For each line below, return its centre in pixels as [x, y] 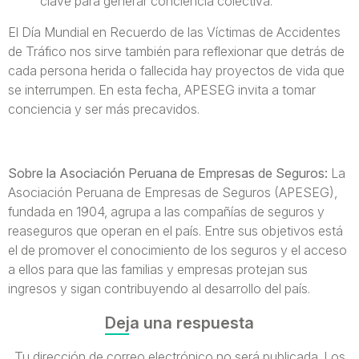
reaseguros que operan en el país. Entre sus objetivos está [175, 231]
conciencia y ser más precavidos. [104, 109]
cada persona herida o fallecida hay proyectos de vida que [176, 71]
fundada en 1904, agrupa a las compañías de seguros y [166, 212]
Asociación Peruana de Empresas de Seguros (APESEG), [173, 192]
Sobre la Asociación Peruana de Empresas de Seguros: [169, 173]
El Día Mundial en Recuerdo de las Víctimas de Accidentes [174, 32]
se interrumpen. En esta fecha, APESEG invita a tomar [162, 90]
